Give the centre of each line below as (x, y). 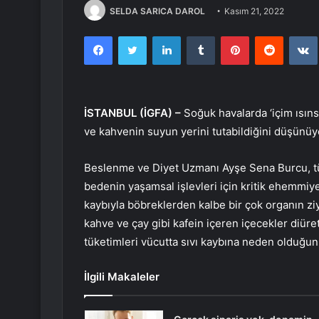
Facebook (134, 36)
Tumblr (229, 36)
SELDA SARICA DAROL (157, 11)
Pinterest (269, 36)
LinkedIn (199, 36)
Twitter (162, 36)
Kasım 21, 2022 (254, 11)
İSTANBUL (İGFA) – (132, 113)
